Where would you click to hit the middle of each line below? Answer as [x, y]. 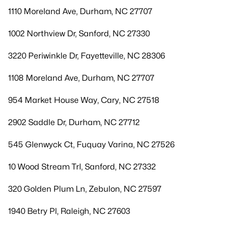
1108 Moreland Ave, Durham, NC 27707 [81, 78]
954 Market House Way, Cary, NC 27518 [84, 100]
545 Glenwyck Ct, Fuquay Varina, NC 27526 [91, 145]
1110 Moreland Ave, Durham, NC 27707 [80, 11]
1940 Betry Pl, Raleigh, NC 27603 [69, 211]
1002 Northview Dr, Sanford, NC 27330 [79, 34]
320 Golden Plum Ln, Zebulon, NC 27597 [85, 189]
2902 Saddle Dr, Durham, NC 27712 [74, 122]
